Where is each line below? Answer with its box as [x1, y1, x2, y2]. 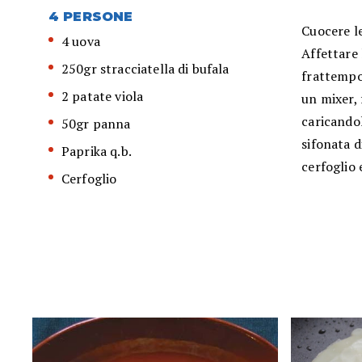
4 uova [61, 32, 100, 51]
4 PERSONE [48, 9, 133, 25]
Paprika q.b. [61, 142, 132, 161]
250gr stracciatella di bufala [61, 60, 229, 78]
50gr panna [61, 115, 131, 133]
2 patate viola [61, 87, 144, 106]
